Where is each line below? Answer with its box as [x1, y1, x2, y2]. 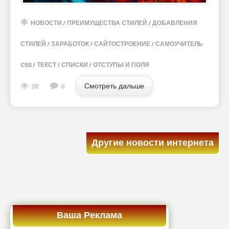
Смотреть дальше [84, 82, 144, 91]
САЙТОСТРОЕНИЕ [94, 40, 150, 49]
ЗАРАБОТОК [51, 40, 89, 49]
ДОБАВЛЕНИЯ [152, 19, 197, 28]
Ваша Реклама [57, 210, 122, 222]
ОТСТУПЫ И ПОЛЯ [93, 61, 149, 70]
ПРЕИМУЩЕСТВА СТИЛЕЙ [67, 19, 147, 28]
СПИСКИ [61, 61, 88, 70]
